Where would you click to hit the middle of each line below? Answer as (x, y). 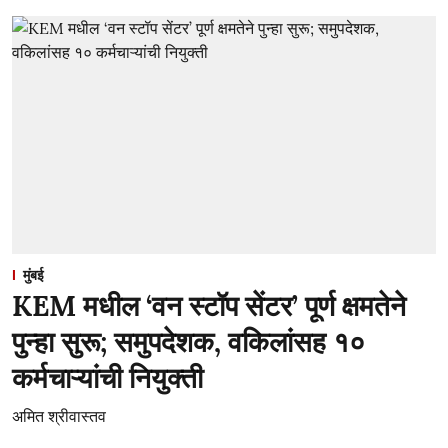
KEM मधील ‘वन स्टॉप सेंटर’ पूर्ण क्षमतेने (209, 306)
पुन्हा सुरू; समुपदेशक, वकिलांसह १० (188, 342)
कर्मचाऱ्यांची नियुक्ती (107, 378)
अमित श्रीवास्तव (59, 416)
